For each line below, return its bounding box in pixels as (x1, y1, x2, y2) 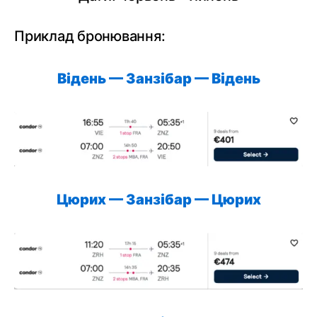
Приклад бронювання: (14, 28, 166, 45)
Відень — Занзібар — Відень (57, 70, 260, 87)
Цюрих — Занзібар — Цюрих (56, 191, 261, 208)
